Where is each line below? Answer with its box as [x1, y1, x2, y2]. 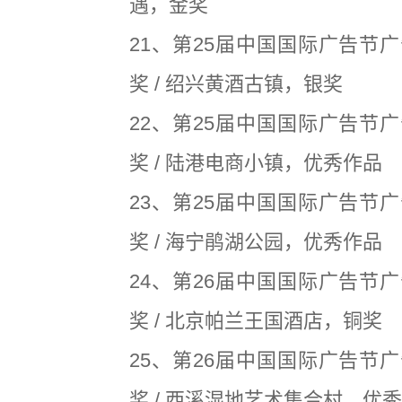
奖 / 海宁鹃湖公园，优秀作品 [129, 230, 382, 253]
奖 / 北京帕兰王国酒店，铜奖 [129, 309, 382, 332]
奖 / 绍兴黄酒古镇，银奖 [129, 72, 343, 95]
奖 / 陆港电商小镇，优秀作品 [129, 151, 382, 174]
